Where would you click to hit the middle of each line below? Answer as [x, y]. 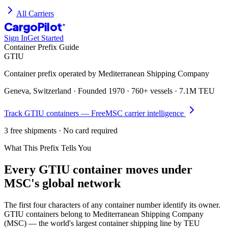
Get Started [46, 38]
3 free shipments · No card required [61, 131]
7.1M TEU [197, 91]
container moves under [131, 170]
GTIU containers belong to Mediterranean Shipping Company [104, 214]
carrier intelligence [154, 113]
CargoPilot [33, 27]
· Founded [90, 91]
